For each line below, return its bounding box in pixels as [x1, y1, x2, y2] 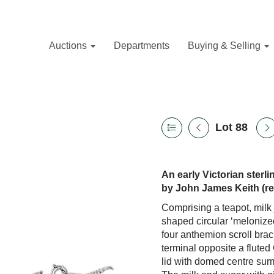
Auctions [49, 40, 89, 51]
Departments [114, 40, 169, 51]
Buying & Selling [188, 40, 263, 51]
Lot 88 [215, 121, 248, 133]
